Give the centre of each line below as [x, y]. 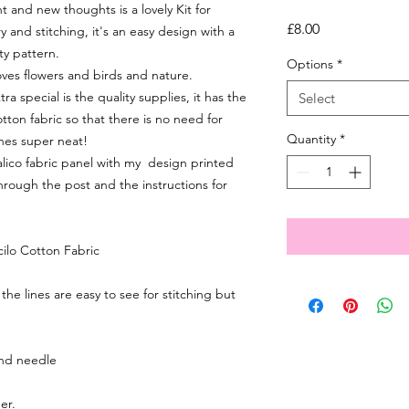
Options [310, 64]
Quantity [311, 139]
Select [317, 98]
